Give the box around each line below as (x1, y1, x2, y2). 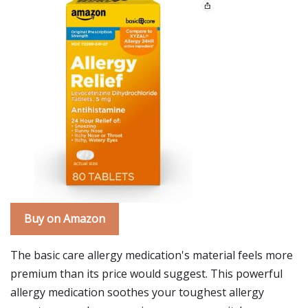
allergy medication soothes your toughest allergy (10, 285, 264, 300)
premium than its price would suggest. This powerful (10, 266, 283, 281)
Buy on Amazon (24, 211, 105, 226)
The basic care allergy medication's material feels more (10, 247, 293, 263)
